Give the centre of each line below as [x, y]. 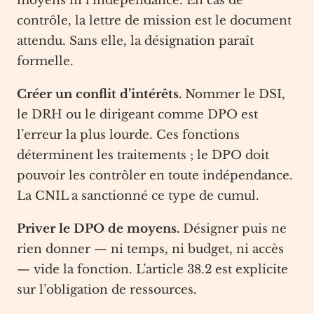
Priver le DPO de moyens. [98, 229]
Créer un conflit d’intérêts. [99, 94]
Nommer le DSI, [233, 94]
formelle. [45, 61]
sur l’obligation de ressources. [107, 290]
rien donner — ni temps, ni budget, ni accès [150, 249]
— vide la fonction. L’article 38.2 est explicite [152, 269]
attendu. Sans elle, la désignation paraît [135, 41]
